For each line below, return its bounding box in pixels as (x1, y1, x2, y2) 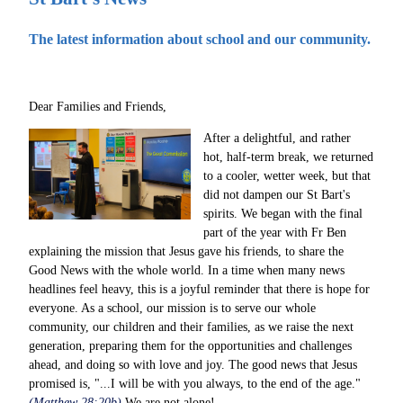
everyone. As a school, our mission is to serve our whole (29, 300, 316, 315)
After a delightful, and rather (203, 130, 352, 145)
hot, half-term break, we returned (203, 149, 374, 164)
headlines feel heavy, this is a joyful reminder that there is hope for (29, 282, 370, 296)
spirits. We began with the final (203, 206, 363, 220)
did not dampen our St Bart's (203, 187, 351, 201)
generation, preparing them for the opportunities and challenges (29, 338, 352, 353)
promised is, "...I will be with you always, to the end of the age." (29, 376, 361, 390)
